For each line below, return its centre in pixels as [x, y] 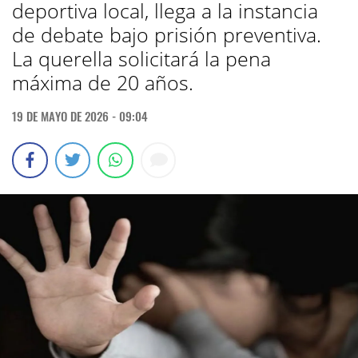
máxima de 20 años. [103, 82]
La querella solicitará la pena [141, 58]
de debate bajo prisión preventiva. [167, 34]
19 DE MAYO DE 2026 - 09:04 [80, 116]
